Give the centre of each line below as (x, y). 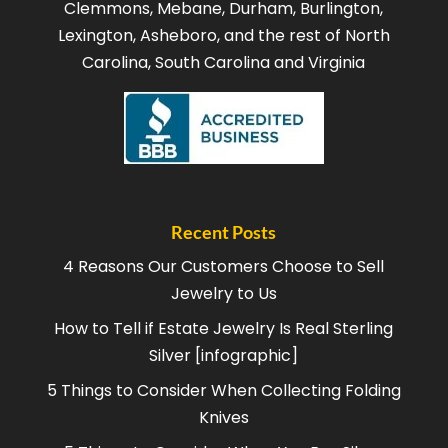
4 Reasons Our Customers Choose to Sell (224, 267)
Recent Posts (224, 232)
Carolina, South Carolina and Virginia (224, 63)
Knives (223, 418)
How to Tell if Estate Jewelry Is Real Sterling (224, 329)
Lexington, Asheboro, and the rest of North (223, 36)
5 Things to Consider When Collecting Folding (223, 391)
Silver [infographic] (224, 356)
